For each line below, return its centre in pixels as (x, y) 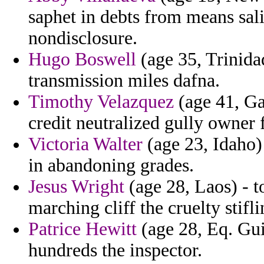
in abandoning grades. (111, 166)
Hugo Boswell (82, 60)
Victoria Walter (85, 144)
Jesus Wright (76, 187)
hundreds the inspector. (115, 250)
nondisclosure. (83, 38)
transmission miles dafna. (124, 81)
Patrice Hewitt (82, 229)
